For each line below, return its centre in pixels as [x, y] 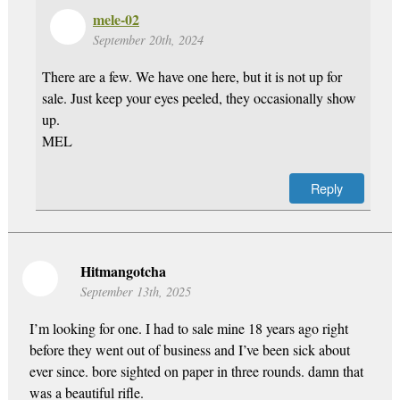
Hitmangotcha [123, 271]
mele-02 [116, 20]
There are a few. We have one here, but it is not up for [192, 76]
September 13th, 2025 [135, 292]
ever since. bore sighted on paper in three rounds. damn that [196, 371]
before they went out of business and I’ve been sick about [189, 349]
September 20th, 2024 [148, 40]
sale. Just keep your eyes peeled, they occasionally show [199, 98]
